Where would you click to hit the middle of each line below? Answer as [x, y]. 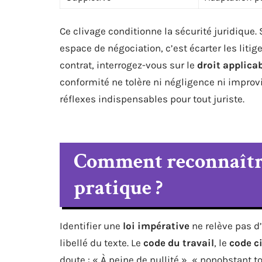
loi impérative [156, 225]
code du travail [179, 242]
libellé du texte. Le [101, 242]
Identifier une [91, 225]
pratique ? [118, 188]
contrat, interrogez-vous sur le [128, 65]
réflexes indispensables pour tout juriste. [152, 99]
